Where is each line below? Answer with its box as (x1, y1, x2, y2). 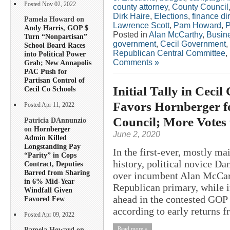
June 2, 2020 (113, 129, 160, 139)
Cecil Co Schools (24, 85, 75, 93)
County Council (172, 2, 228, 11)
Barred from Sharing (24, 168, 90, 177)
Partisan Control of (24, 76, 85, 85)
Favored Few (24, 194, 65, 203)
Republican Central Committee (113, 48, 225, 57)
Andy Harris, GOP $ (24, 24, 88, 32)
